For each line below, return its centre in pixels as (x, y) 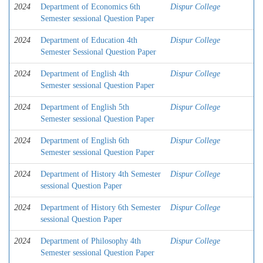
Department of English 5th (85, 107)
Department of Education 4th (89, 40)
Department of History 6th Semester (101, 208)
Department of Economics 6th (90, 7)
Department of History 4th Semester (101, 174)
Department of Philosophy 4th (91, 241)
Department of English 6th (85, 141)
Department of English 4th (85, 74)
